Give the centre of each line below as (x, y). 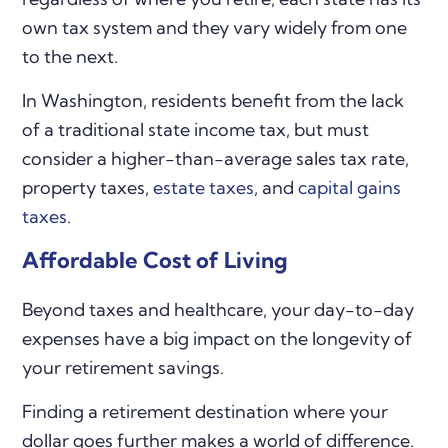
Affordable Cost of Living (155, 259)
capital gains (350, 187)
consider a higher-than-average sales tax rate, (216, 158)
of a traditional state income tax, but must (196, 129)
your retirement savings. (123, 367)
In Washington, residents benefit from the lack (213, 100)
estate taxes (204, 187)
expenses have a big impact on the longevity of (217, 338)
